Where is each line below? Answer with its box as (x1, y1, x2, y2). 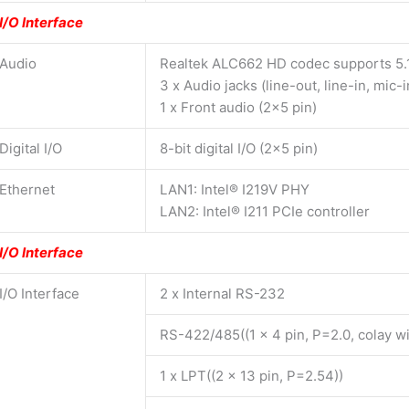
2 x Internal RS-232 (160, 284, 285, 302)
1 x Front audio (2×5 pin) (160, 98, 317, 116)
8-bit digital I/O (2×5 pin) (160, 139, 318, 157)
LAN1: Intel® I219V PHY (160, 180, 309, 198)
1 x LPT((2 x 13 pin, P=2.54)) (160, 366, 343, 384)
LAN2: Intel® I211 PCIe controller (160, 202, 370, 220)
